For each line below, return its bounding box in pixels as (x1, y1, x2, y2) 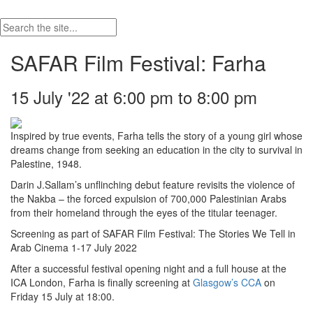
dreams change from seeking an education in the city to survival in (10, 142, 303, 156)
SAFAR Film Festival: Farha (10, 48, 266, 78)
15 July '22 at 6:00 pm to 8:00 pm (10, 85, 257, 110)
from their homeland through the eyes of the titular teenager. (10, 205, 277, 219)
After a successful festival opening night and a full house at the (10, 261, 286, 275)
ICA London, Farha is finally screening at (10, 275, 193, 289)
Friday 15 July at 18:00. (10, 289, 115, 303)
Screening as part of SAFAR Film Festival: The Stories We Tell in (10, 226, 296, 240)
